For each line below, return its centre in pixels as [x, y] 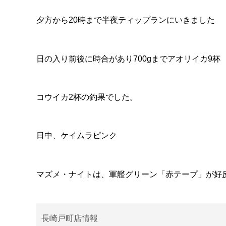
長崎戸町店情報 [70, 218]
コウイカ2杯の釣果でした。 [87, 97]
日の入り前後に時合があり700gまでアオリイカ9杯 [128, 59]
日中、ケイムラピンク [77, 136]
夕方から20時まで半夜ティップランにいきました [126, 20]
